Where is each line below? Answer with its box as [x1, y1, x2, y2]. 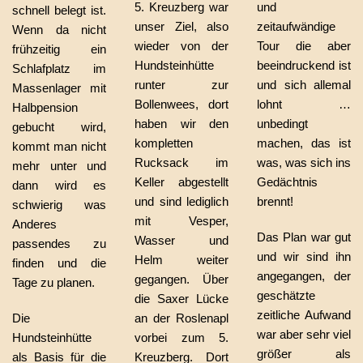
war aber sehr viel [257, 327, 351, 341]
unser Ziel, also [135, 19, 228, 33]
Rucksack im [135, 156, 228, 169]
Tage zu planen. [12, 275, 95, 289]
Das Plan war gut [257, 230, 351, 244]
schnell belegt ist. [12, 3, 106, 17]
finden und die [12, 256, 106, 270]
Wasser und [135, 233, 228, 247]
